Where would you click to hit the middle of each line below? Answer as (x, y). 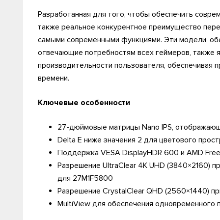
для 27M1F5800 (85, 178)
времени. (54, 78)
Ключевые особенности (84, 103)
